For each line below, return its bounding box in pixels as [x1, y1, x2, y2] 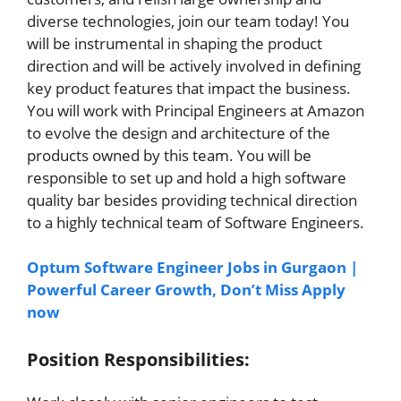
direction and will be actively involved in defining [27, 55, 361, 76]
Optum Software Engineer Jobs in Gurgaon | [27, 257, 358, 277]
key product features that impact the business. [27, 77, 351, 98]
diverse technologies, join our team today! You [27, 10, 349, 31]
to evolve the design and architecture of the [27, 122, 330, 143]
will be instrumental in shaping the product [27, 32, 322, 54]
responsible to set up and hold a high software [27, 166, 346, 188]
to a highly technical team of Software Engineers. [27, 211, 364, 233]
